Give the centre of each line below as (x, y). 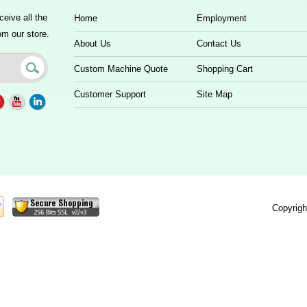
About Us (93, 44)
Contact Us (219, 44)
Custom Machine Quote (121, 69)
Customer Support (110, 95)
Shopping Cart (225, 69)
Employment (222, 19)
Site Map (214, 95)
